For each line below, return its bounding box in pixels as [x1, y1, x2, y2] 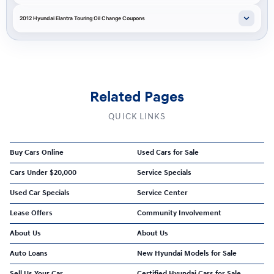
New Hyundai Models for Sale [137, 249, 237, 258]
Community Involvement [137, 209, 221, 218]
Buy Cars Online [10, 148, 64, 157]
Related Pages [90, 88, 184, 106]
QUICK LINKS [108, 111, 166, 122]
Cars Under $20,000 [10, 168, 76, 177]
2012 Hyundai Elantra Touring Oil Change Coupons [20, 15, 145, 21]
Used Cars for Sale [137, 148, 199, 157]
